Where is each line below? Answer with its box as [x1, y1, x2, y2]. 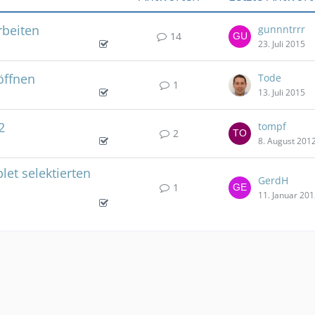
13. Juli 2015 [258, 86, 305, 98]
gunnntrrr [258, 22, 305, 36]
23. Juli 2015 [258, 38, 305, 50]
